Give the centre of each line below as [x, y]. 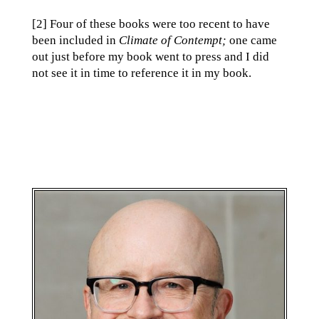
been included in [75, 40]
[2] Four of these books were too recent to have [151, 24]
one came [251, 40]
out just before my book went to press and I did [150, 57]
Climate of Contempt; [172, 40]
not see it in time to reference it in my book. [141, 73]
